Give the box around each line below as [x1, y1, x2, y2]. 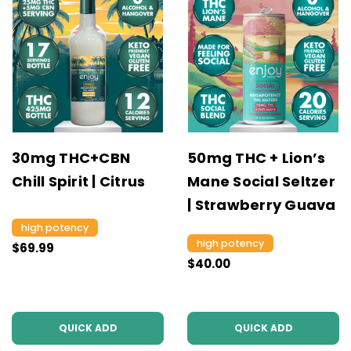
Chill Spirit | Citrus [12, 172, 146, 191]
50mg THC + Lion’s [187, 148, 326, 168]
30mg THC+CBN [12, 148, 130, 168]
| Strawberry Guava [187, 195, 336, 215]
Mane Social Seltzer [187, 172, 335, 191]
